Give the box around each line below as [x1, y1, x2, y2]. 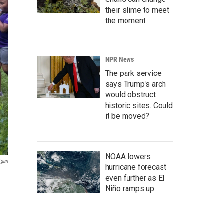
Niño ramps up [105, 184, 154, 194]
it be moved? [105, 111, 149, 121]
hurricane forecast [105, 163, 166, 172]
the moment [105, 16, 145, 26]
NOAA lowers [105, 152, 151, 162]
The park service [105, 69, 162, 78]
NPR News [105, 55, 134, 64]
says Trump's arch [105, 79, 166, 89]
